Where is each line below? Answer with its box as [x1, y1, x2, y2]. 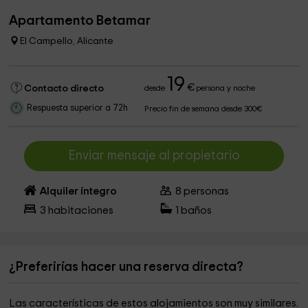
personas [181, 186, 230, 197]
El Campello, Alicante [20, 36, 114, 46]
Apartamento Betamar [9, 14, 151, 27]
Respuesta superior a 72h [27, 104, 129, 113]
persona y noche [194, 85, 256, 92]
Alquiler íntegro [39, 186, 117, 197]
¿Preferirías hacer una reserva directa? [9, 261, 244, 274]
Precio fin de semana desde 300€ [144, 105, 263, 113]
